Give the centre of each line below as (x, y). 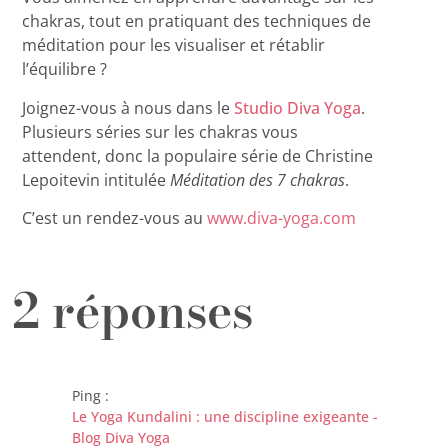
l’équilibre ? (65, 69)
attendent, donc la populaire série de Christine (198, 155)
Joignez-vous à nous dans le (128, 107)
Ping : (91, 396)
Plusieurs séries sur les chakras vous (160, 131)
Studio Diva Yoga (298, 107)
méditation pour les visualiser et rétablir (174, 45)
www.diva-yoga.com (282, 218)
